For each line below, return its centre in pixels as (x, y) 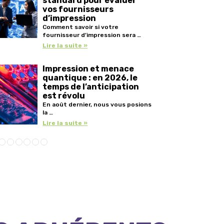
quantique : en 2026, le (90, 77)
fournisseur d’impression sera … (92, 35)
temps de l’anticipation (91, 86)
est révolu (64, 95)
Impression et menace (88, 68)
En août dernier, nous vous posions (97, 104)
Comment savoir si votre (81, 27)
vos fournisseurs (78, 9)
